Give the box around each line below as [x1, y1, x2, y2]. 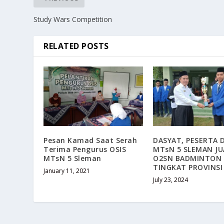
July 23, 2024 [153, 175, 188, 184]
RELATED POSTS [43, 40, 109, 52]
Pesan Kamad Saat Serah [43, 135, 137, 145]
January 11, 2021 [43, 166, 90, 175]
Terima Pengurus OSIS [43, 144, 126, 154]
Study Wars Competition [33, 14, 112, 24]
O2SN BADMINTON [153, 153, 221, 163]
